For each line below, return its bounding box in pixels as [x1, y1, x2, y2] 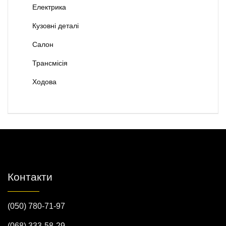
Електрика [32, 3, 66, 12]
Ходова [32, 78, 56, 86]
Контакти [8, 171, 52, 184]
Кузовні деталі [32, 22, 79, 30]
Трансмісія [32, 59, 68, 68]
